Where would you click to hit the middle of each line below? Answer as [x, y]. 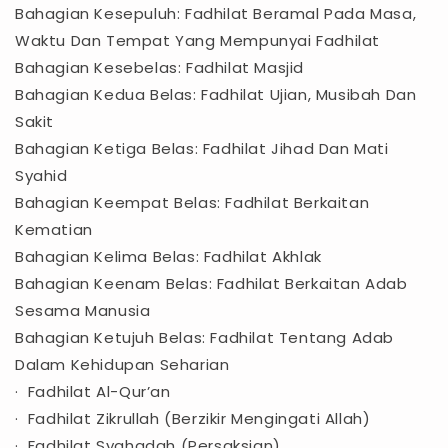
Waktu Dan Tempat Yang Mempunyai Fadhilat [198, 41]
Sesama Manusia [83, 311]
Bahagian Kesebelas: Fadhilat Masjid [159, 68]
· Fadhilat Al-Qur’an [93, 392]
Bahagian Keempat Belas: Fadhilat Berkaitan [192, 203]
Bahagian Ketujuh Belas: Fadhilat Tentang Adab [205, 338]
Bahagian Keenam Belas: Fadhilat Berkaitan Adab [211, 284]
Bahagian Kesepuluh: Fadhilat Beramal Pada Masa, [216, 14]
